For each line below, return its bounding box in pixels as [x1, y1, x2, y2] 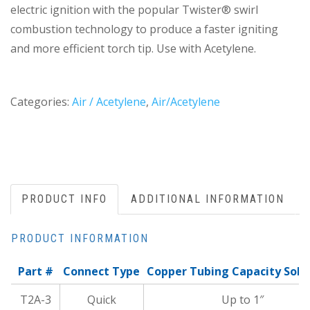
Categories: [10, 94, 72, 110]
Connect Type [63, 264, 140, 280]
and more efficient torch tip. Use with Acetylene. [10, 40, 256, 56]
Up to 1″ [221, 292, 264, 308]
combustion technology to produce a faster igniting [10, 21, 278, 37]
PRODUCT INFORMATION [11, 232, 149, 246]
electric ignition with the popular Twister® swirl [10, 1, 258, 17]
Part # [17, 264, 53, 280]
